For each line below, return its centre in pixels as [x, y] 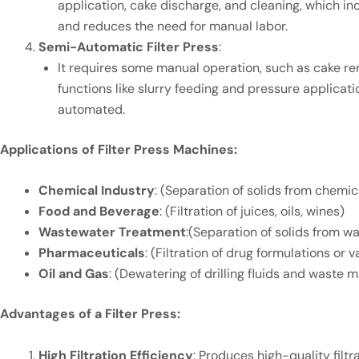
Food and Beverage [99, 212]
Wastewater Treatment [112, 232]
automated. [91, 109]
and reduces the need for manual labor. [173, 26]
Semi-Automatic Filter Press [129, 46]
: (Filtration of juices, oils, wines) [252, 212]
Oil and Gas [74, 274]
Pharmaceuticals [92, 253]
